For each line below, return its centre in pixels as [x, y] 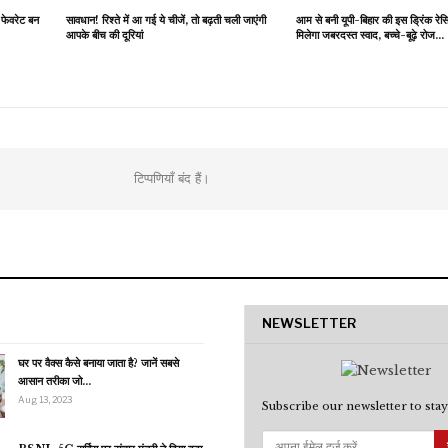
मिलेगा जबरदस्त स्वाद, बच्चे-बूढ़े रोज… [369, 35]
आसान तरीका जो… [54, 381]
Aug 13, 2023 [45, 399]
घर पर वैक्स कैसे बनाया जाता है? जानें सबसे [98, 363]
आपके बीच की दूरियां [104, 35]
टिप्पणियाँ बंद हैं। [172, 178]
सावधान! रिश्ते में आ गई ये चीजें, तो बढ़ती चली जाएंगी [165, 20]
